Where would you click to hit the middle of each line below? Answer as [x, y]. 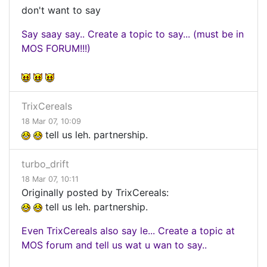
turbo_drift [45, 164]
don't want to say [61, 10]
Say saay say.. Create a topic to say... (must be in [133, 34]
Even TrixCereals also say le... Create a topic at [128, 231]
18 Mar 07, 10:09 [51, 122]
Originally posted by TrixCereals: [95, 193]
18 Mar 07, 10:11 [50, 179]
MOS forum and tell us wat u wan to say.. [114, 245]
